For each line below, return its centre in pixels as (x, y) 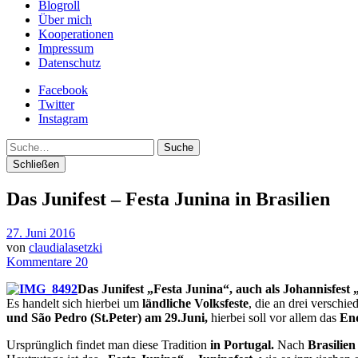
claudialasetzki (66, 247)
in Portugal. (242, 344)
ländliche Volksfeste (194, 303)
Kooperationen (76, 34)
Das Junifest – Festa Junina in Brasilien (168, 199)
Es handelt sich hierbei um (73, 303)
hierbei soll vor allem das (274, 317)
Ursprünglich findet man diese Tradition (108, 344)
